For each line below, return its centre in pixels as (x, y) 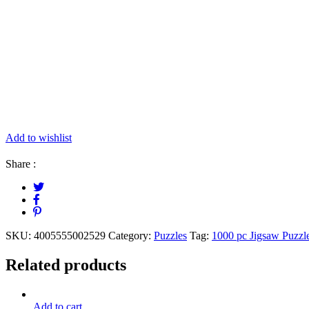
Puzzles (170, 235)
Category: (131, 235)
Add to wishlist (39, 137)
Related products (66, 265)
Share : (21, 163)
